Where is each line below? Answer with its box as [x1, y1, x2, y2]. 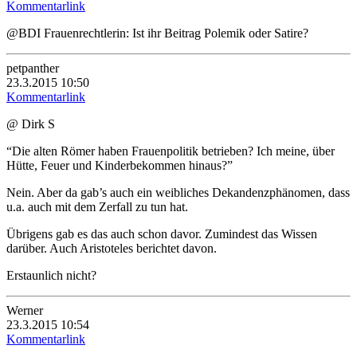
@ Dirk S [6, 116, 55, 131]
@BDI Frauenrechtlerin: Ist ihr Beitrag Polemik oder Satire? [6, 25, 308, 40]
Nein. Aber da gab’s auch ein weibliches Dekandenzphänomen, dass [6, 185, 350, 199]
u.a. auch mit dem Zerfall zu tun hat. [6, 199, 188, 214]
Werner [6, 303, 43, 317]
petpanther [6, 61, 59, 75]
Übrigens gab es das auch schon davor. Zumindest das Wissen [6, 226, 317, 241]
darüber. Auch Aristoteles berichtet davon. [6, 241, 217, 255]
